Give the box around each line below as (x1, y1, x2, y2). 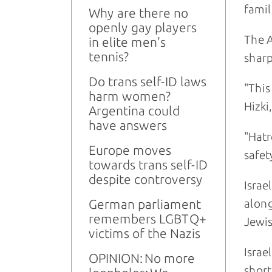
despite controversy (89, 172, 203, 187)
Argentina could (89, 103, 180, 118)
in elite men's (89, 35, 166, 50)
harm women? (89, 89, 171, 104)
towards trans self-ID (89, 157, 208, 172)
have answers (89, 118, 167, 133)
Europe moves (89, 143, 171, 158)
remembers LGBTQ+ (89, 211, 206, 226)
